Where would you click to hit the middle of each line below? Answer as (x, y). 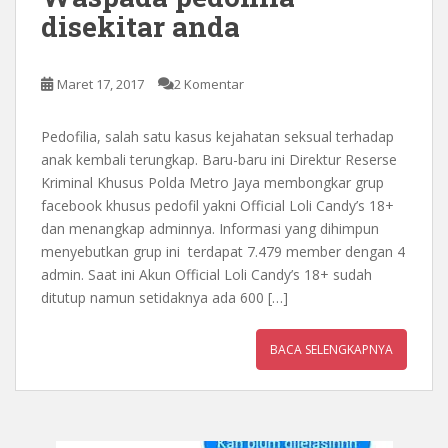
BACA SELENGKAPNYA (331, 349)
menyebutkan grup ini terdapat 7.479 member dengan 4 (223, 251)
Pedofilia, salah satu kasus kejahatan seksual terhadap (217, 136)
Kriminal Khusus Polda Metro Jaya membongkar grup (212, 182)
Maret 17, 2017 (100, 83)
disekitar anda (140, 26)
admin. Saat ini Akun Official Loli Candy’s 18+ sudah (206, 274)
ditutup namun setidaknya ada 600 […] (164, 297)
